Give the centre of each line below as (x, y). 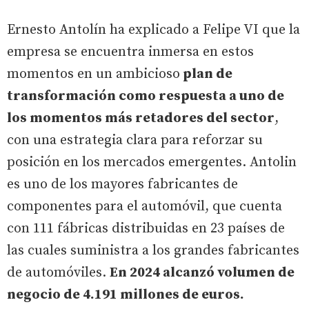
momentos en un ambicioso (93, 74)
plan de (206, 74)
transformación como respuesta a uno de (146, 96)
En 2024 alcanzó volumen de (202, 272)
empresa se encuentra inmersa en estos (130, 52)
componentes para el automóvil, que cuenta (144, 206)
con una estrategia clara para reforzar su (135, 140)
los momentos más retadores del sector (141, 118)
